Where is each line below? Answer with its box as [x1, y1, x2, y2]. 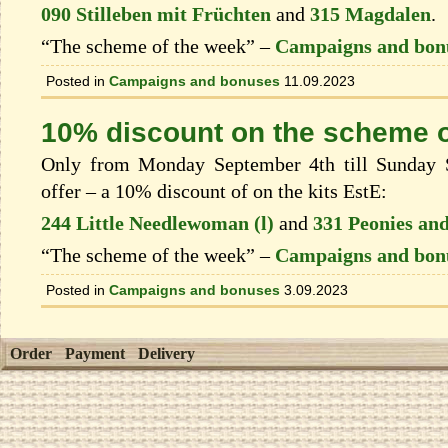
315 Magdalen [310, 2, 431, 25]
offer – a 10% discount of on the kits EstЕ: [41, 180, 387, 203]
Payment [65, 345, 125, 363]
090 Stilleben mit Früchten [41, 2, 271, 25]
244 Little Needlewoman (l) [41, 212, 274, 235]
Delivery [138, 345, 195, 363]
